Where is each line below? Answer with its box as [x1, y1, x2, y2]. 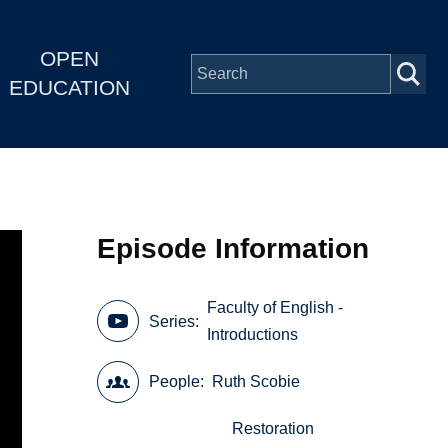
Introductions [207, 326, 299, 344]
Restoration [232, 420, 315, 438]
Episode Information [97, 232, 370, 264]
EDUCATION [8, 76, 130, 100]
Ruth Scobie [212, 373, 301, 391]
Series [149, 312, 196, 330]
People [149, 373, 201, 391]
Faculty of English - [207, 299, 344, 317]
